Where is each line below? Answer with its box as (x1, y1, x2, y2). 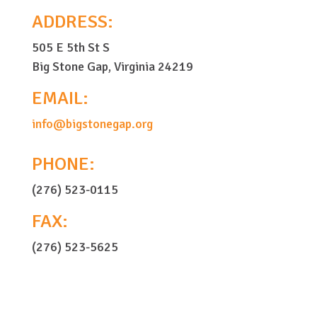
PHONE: (31, 153, 95, 175)
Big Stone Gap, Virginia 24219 (31, 59, 193, 74)
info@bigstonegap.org (31, 116, 153, 132)
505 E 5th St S (31, 40, 110, 55)
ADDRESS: (31, 11, 113, 33)
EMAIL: (31, 87, 88, 110)
